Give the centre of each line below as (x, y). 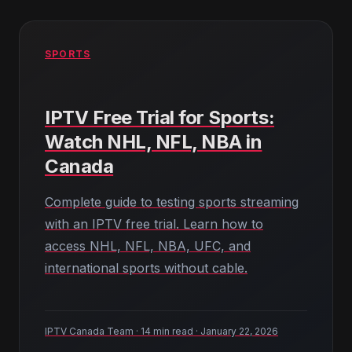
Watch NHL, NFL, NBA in (154, 142)
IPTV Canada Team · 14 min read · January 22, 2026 (161, 331)
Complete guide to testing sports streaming (172, 202)
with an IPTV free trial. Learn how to (154, 224)
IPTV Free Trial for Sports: (160, 117)
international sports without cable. (146, 268)
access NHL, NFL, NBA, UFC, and (148, 246)
